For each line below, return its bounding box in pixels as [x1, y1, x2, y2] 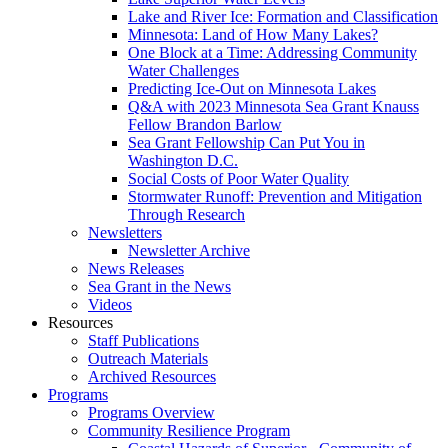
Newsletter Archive [128, 241, 250, 259]
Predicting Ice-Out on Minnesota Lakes [128, 79, 376, 97]
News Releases [88, 259, 184, 277]
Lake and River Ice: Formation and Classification [128, 7, 438, 25]
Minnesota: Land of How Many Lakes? [128, 25, 378, 43]
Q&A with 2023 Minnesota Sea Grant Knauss [128, 97, 419, 115]
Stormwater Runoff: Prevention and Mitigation [128, 187, 422, 205]
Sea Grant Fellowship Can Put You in [128, 133, 365, 151]
